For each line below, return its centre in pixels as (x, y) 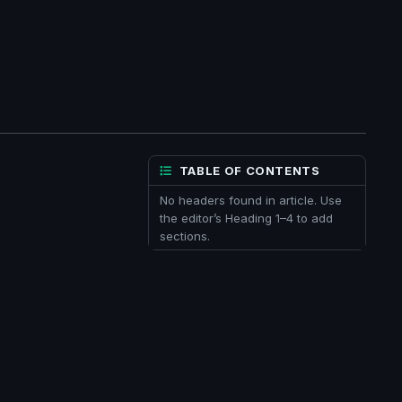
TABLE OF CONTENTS (249, 170)
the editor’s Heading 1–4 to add (246, 218)
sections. (185, 236)
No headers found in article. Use (251, 200)
